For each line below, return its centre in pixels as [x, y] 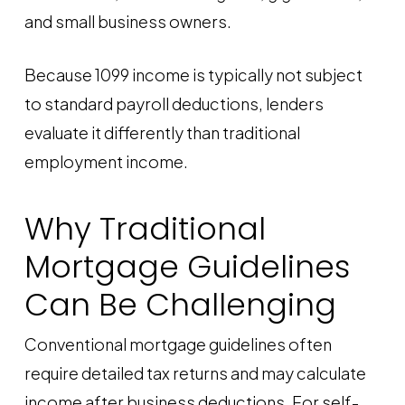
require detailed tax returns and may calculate [195, 373]
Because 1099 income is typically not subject [193, 75]
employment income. [106, 161]
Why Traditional [145, 229]
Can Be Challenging [180, 305]
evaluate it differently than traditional [162, 132]
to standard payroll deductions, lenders [174, 104]
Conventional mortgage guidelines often [178, 344]
